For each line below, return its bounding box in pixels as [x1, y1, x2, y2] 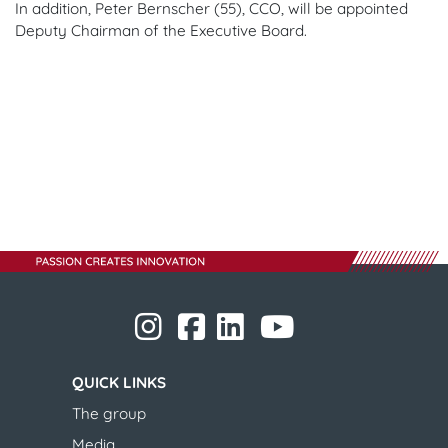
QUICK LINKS [72, 372, 166, 392]
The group [72, 403, 146, 423]
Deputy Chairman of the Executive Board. [15, 21, 307, 40]
